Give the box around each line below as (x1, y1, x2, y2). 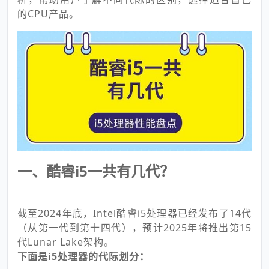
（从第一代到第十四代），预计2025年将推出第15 (17, 220, 252, 234)
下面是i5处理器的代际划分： (17, 249, 150, 263)
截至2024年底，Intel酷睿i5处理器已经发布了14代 (17, 206, 252, 220)
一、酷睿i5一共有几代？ (17, 160, 174, 181)
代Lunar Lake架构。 (17, 235, 114, 249)
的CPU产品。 (17, 7, 79, 20)
